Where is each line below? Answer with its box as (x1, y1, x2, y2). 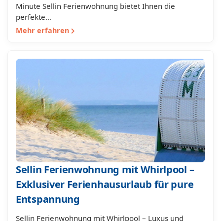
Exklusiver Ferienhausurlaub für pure (16, 178, 194, 191)
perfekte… (16, 12, 51, 22)
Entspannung (16, 192, 80, 206)
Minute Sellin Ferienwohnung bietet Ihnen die (16, 1, 175, 11)
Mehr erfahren (16, 26, 71, 35)
